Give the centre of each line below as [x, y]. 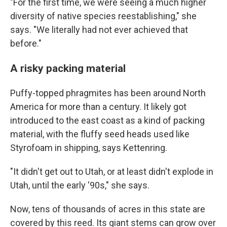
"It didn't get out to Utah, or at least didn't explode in [112, 172]
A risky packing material [68, 68]
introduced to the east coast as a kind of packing [107, 120]
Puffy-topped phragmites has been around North [108, 93]
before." [26, 43]
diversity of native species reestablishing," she [103, 16]
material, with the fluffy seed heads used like [100, 134]
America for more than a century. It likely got [98, 107]
